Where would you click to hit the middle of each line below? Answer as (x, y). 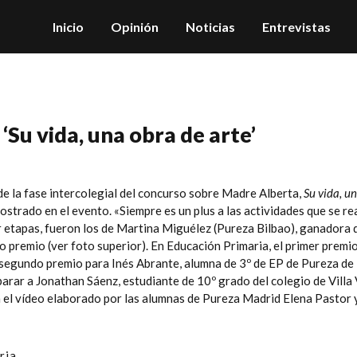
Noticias (210, 27)
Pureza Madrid (241, 298)
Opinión (135, 27)
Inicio (68, 27)
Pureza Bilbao (254, 228)
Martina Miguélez (164, 228)
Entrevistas (296, 27)
